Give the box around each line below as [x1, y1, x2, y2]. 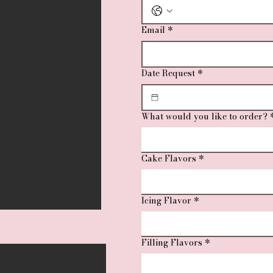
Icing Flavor [141, 194, 191, 207]
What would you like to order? [141, 110, 268, 123]
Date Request [141, 66, 195, 80]
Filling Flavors [141, 236, 202, 249]
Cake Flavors [141, 152, 196, 165]
